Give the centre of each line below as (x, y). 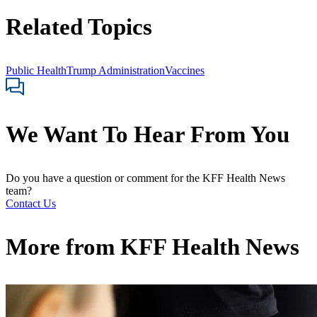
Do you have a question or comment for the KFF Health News (145, 178)
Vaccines (185, 70)
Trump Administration (116, 70)
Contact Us (31, 204)
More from (63, 247)
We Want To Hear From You (148, 135)
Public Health (36, 70)
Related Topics (79, 27)
